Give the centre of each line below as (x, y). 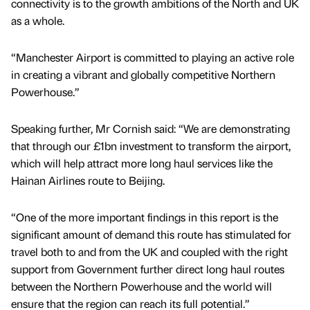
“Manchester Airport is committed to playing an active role (153, 57)
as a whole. (38, 20)
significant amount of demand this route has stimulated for (151, 235)
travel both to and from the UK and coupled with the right (149, 252)
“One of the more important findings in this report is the (145, 217)
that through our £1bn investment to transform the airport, (151, 146)
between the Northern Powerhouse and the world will (142, 286)
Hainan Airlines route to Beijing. (88, 181)
